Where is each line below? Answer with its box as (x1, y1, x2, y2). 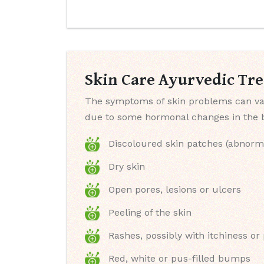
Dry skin (108, 161, 145, 172)
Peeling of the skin (108, 207, 192, 218)
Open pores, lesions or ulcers (108, 184, 241, 195)
